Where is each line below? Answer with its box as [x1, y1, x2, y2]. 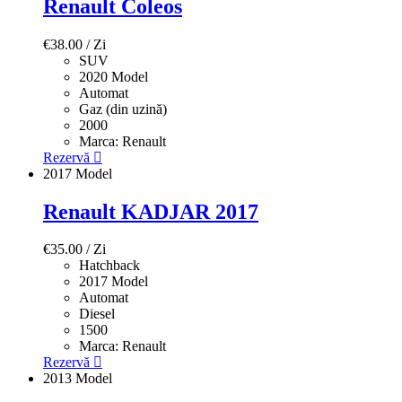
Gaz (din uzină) [79, 100, 167, 117]
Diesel [79, 306, 115, 322]
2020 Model [79, 68, 148, 84]
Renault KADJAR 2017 [43, 199, 258, 223]
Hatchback [79, 258, 140, 274]
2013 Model [43, 371, 112, 387]
